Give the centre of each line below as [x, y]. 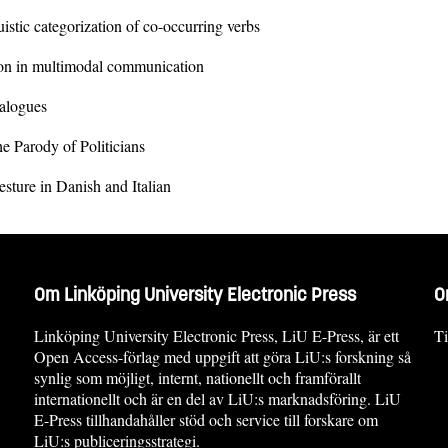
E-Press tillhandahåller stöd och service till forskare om [206, 419]
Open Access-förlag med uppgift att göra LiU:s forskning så [222, 356]
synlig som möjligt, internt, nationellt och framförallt [197, 377]
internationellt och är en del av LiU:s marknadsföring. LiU [217, 398]
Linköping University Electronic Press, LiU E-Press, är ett [216, 335]
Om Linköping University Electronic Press [195, 294]
